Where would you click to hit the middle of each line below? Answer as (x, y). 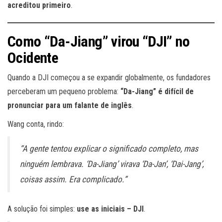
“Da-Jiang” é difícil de (157, 92)
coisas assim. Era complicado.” (73, 180)
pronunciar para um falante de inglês (70, 106)
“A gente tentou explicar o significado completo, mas (109, 149)
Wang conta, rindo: (36, 124)
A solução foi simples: (42, 209)
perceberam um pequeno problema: (64, 92)
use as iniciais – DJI (110, 209)
